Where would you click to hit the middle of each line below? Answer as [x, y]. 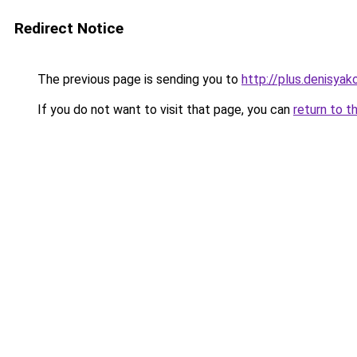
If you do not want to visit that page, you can [164, 110]
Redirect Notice [69, 28]
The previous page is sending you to [138, 79]
